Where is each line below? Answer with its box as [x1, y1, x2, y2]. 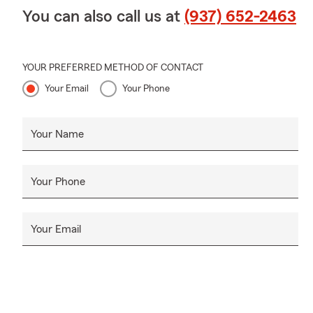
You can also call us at [22, 8, 184, 25]
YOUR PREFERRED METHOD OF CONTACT [22, 62, 203, 73]
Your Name [31, 128, 84, 140]
